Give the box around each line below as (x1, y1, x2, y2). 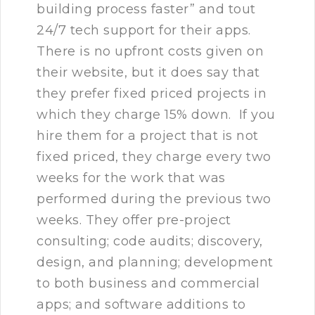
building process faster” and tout (37, 1, 256, 18)
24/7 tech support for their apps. (37, 22, 251, 39)
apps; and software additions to (37, 297, 246, 313)
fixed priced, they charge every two (37, 149, 271, 165)
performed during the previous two (37, 191, 271, 207)
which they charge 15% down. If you (37, 107, 276, 123)
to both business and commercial (37, 276, 260, 292)
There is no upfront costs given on (37, 44, 264, 60)
